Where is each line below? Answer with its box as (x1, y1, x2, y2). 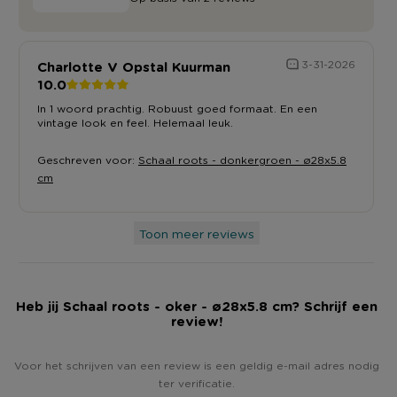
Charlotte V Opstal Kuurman (37, 57, 230, 75)
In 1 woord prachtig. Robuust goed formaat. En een (37, 101, 317, 115)
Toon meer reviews (138, 224, 254, 241)
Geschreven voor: (37, 152, 138, 167)
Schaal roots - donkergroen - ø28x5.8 (138, 152, 346, 167)
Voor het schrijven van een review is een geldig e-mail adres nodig (13, 358, 379, 372)
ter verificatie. (158, 376, 235, 390)
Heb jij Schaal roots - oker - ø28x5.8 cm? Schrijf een (15, 296, 378, 315)
